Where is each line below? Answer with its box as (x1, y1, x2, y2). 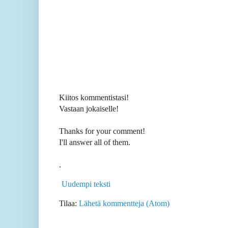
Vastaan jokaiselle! (59, 104, 119, 113)
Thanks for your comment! (59, 127, 145, 136)
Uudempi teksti (62, 180, 110, 189)
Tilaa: (59, 199, 79, 208)
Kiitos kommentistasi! (59, 93, 129, 102)
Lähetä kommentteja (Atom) (79, 199, 169, 208)
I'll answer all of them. (59, 138, 130, 147)
